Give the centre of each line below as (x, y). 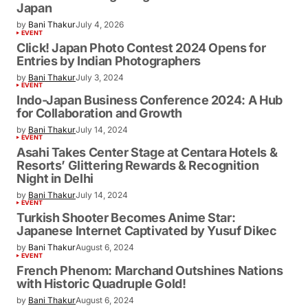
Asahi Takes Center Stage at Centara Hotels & (147, 153)
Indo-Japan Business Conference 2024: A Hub (150, 100)
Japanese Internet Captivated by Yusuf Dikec (147, 231)
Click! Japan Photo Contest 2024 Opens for (141, 47)
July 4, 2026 (100, 25)
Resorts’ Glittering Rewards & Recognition (138, 166)
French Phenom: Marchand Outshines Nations (150, 270)
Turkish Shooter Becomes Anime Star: (126, 218)
